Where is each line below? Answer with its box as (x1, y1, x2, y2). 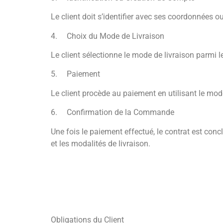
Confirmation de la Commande (67, 108, 174, 117)
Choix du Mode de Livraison (67, 31, 164, 41)
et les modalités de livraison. (51, 138, 150, 148)
